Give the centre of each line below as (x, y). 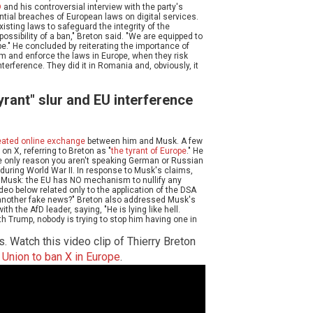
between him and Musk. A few (144, 141)
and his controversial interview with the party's (92, 7)
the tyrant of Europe (149, 151)
